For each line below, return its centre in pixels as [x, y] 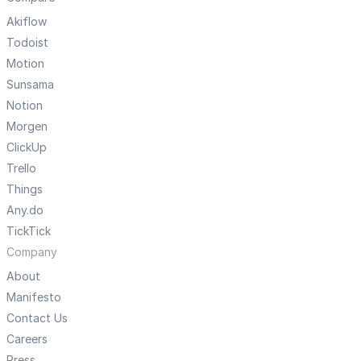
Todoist [27, 43]
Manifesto [34, 297]
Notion [25, 106]
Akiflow [27, 22]
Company [32, 252]
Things [25, 189]
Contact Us [37, 318]
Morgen [27, 127]
